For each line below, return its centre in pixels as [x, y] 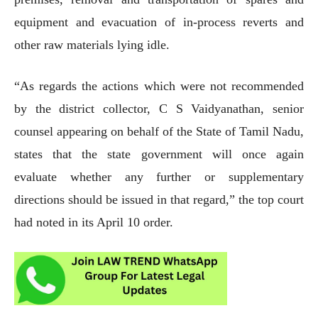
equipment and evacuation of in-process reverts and [159, 22]
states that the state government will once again [159, 154]
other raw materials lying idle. [92, 44]
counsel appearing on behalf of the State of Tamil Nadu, [159, 131]
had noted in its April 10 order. [95, 222]
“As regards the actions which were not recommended [159, 86]
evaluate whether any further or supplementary [159, 176]
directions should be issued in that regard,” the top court [159, 199]
